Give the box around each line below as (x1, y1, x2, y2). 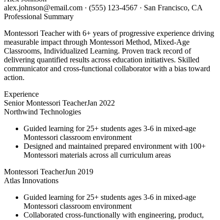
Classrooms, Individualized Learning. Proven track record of (4, 46, 191, 55)
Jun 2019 (65, 167, 93, 176)
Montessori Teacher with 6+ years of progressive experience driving (4, 28, 214, 37)
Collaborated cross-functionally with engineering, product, (24, 210, 204, 219)
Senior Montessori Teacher (4, 98, 87, 107)
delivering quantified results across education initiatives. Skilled (4, 55, 199, 64)
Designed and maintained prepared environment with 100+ (24, 141, 206, 150)
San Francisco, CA (144, 3, 203, 12)
